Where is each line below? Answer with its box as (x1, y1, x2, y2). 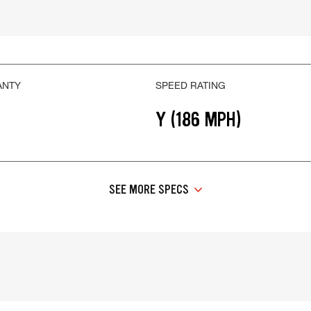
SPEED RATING (155, 79, 226, 92)
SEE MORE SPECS (109, 181, 189, 199)
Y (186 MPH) (155, 106, 242, 133)
